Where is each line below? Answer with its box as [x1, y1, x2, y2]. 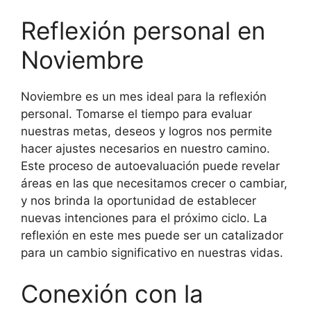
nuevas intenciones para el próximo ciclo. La [21, 210, 267, 225]
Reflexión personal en [21, 15, 265, 45]
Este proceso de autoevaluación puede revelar [21, 158, 280, 173]
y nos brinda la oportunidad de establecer [21, 193, 256, 208]
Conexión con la [21, 279, 203, 308]
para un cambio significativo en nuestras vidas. [21, 245, 283, 260]
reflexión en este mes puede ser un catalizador [21, 228, 283, 242]
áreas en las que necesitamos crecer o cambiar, [21, 176, 287, 190]
